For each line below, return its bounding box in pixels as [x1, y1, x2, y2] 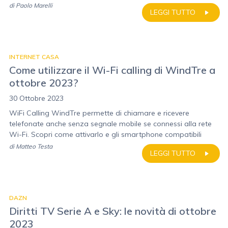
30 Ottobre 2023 [9, 94, 64, 103]
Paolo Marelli [16, 2, 52, 9]
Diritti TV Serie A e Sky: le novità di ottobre [9, 205, 216, 217]
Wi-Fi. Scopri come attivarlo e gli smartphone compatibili [9, 130, 202, 139]
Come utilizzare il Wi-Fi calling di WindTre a [9, 64, 215, 76]
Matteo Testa [16, 142, 52, 150]
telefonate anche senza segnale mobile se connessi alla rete [9, 119, 212, 128]
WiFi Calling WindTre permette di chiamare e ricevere [9, 108, 189, 118]
